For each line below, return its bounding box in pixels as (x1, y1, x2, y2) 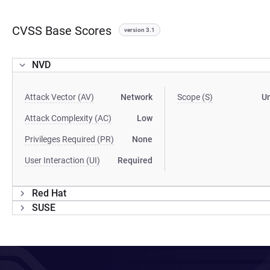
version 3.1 (124, 27, 155, 33)
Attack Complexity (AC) (25, 113, 111, 123)
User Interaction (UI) (25, 155, 100, 165)
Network (121, 92, 153, 102)
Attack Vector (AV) (25, 92, 94, 102)
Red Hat (32, 187, 66, 199)
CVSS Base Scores (12, 24, 111, 38)
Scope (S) (177, 92, 213, 102)
